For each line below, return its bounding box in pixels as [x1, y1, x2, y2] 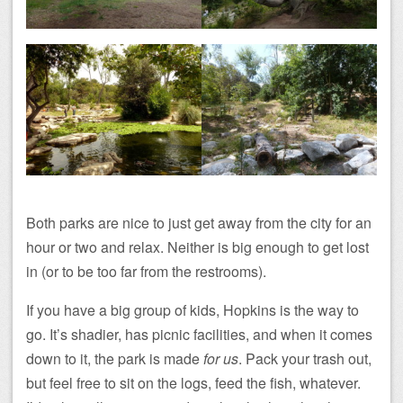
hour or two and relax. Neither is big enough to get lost [26, 236, 369, 257]
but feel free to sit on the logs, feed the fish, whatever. [26, 372, 361, 393]
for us [203, 347, 238, 369]
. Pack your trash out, [238, 347, 372, 369]
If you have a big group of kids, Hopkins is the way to [26, 299, 359, 320]
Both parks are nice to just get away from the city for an [26, 211, 372, 233]
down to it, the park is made [26, 347, 203, 369]
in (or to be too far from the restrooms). [26, 260, 266, 282]
